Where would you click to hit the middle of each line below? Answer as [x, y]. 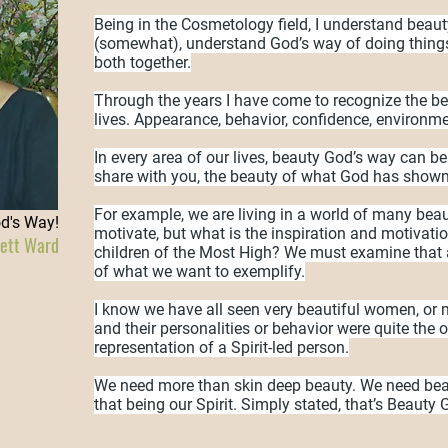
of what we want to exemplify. [199, 271]
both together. [142, 62]
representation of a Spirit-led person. [221, 347]
